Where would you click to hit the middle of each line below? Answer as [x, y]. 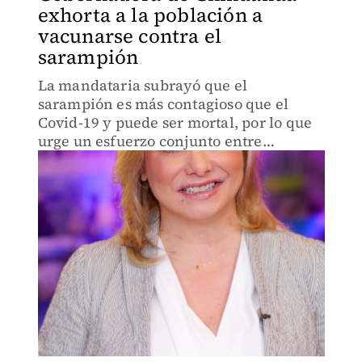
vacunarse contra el [130, 36]
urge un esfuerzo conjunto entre [150, 141]
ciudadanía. [79, 160]
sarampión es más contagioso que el [163, 104]
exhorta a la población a [150, 15]
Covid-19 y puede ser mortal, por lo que [175, 122]
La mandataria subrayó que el [143, 85]
